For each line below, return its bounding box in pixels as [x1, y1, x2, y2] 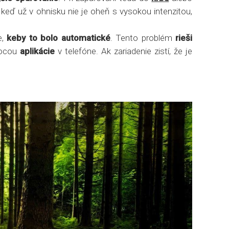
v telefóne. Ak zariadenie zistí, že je [54, 46, 193, 56]
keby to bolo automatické [7, 33, 110, 43]
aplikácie [19, 46, 55, 56]
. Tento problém [110, 33, 176, 43]
